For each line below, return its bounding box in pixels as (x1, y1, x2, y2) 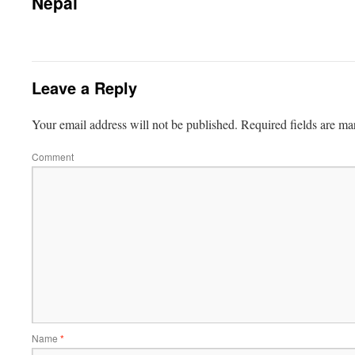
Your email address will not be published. (32, 116, 238, 132)
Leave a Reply (32, 76, 137, 99)
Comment (32, 150, 74, 163)
